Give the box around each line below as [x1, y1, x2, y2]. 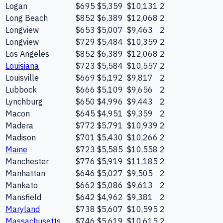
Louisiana [5, 60, 39, 71]
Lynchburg [5, 96, 43, 107]
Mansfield [5, 192, 41, 202]
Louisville [5, 72, 39, 83]
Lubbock [5, 84, 37, 95]
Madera [5, 120, 33, 130]
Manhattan [5, 168, 45, 178]
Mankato [5, 180, 38, 190]
